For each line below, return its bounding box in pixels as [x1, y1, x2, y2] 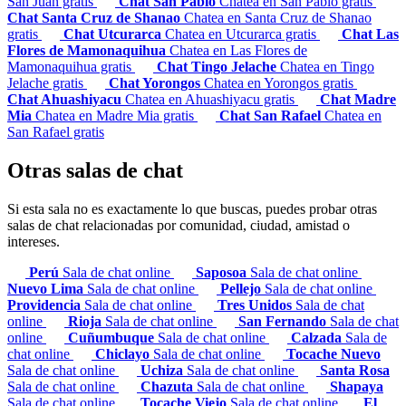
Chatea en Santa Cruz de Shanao [184, 10, 372, 26]
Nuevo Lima [7, 280, 87, 296]
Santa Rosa [320, 362, 390, 378]
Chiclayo [95, 345, 153, 362]
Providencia [7, 296, 84, 313]
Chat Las [342, 26, 399, 43]
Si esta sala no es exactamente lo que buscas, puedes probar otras [7, 200, 377, 217]
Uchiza [140, 362, 187, 378]
